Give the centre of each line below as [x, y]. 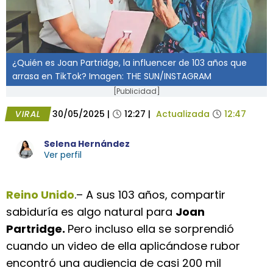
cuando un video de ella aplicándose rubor [123, 246]
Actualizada [183, 114]
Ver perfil [63, 155]
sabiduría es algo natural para [91, 212]
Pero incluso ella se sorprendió [151, 229]
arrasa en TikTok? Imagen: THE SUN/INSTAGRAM [112, 76]
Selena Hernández [87, 144]
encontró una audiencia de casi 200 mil [114, 263]
